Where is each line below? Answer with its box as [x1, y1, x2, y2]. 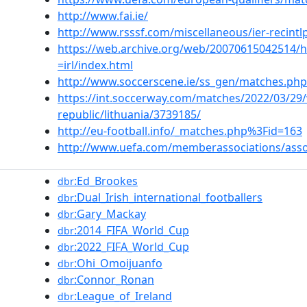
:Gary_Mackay [74, 206, 146, 221]
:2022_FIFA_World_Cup [74, 239, 189, 254]
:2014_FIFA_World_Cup [74, 223, 189, 238]
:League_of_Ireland [74, 288, 172, 304]
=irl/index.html [58, 58, 133, 73]
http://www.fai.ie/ [58, 8, 148, 23]
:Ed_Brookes [74, 173, 138, 188]
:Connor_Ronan [74, 272, 154, 287]
